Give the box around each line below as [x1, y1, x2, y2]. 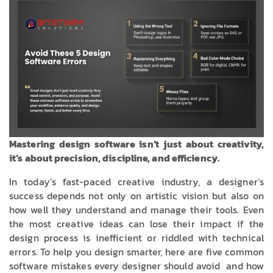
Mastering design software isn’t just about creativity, [9, 136, 264, 151]
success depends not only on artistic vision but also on [9, 188, 264, 203]
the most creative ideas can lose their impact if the [9, 216, 264, 231]
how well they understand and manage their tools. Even [9, 202, 264, 217]
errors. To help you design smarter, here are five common [9, 244, 264, 259]
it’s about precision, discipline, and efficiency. [9, 150, 219, 165]
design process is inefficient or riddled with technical [9, 230, 264, 245]
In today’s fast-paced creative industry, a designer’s [9, 174, 264, 189]
